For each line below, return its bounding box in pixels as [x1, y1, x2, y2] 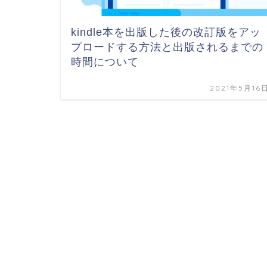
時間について [71, 56, 139, 69]
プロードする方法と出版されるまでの [71, 41, 263, 54]
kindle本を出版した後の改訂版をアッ [71, 26, 261, 39]
